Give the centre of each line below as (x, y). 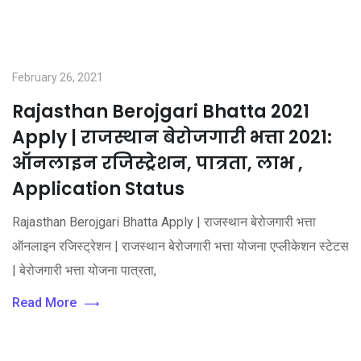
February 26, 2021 (58, 77)
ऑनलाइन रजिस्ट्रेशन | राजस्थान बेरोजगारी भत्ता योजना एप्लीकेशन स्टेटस (180, 246)
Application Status (98, 189)
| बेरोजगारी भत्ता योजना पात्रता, (84, 270)
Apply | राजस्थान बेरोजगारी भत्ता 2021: (172, 137)
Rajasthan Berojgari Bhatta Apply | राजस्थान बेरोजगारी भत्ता (164, 222)
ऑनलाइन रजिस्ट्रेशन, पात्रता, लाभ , (158, 163)
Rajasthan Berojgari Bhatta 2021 (161, 112)
